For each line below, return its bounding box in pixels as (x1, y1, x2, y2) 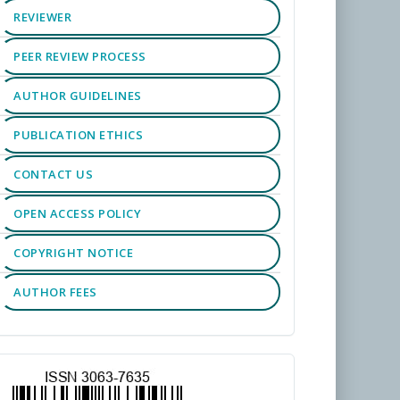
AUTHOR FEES (13, 284, 97, 300)
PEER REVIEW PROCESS (13, 48, 146, 64)
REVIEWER (13, 9, 72, 25)
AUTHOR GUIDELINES (13, 87, 142, 104)
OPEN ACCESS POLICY (13, 205, 142, 221)
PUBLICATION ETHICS (13, 127, 144, 143)
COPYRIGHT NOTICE (13, 245, 134, 261)
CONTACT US (13, 166, 94, 182)
